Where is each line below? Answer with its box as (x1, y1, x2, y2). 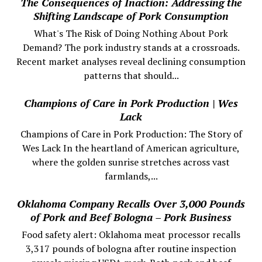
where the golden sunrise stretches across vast (32, 156, 230, 169)
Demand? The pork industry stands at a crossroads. (22, 41, 240, 54)
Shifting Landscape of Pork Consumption (33, 9, 229, 23)
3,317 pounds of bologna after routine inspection (26, 242, 236, 256)
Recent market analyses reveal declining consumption (16, 55, 246, 68)
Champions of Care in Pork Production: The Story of (20, 127, 242, 141)
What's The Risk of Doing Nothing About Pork (34, 27, 228, 40)
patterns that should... (83, 69, 179, 82)
